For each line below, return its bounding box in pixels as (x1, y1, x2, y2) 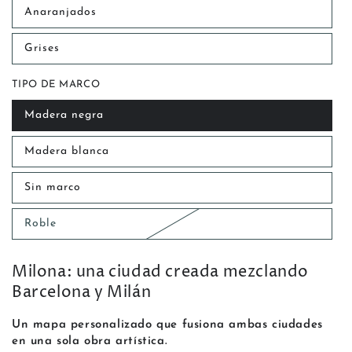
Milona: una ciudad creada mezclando (12, 262, 310, 284)
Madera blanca (24, 145, 109, 158)
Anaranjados (24, 6, 97, 19)
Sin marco (24, 181, 81, 194)
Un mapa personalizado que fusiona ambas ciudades (12, 318, 323, 331)
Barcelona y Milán (12, 282, 152, 304)
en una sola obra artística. (12, 335, 168, 347)
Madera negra (24, 109, 104, 122)
